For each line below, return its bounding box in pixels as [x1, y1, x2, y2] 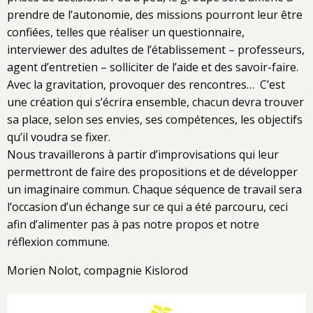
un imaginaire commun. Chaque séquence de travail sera [7, 181, 302, 197]
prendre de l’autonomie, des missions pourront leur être [7, 6, 303, 22]
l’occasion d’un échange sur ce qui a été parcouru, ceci [7, 198, 288, 214]
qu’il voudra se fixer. [7, 129, 110, 145]
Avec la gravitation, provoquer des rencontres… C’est [7, 76, 285, 92]
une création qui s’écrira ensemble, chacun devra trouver [7, 94, 304, 110]
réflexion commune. [7, 233, 110, 249]
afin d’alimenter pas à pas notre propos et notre [7, 216, 259, 232]
